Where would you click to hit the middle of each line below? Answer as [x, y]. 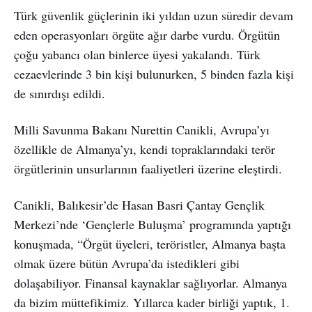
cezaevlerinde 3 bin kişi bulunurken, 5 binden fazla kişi [154, 73]
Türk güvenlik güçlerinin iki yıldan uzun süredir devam [154, 15]
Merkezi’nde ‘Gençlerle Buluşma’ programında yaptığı [153, 224]
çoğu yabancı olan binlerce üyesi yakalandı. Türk [137, 54]
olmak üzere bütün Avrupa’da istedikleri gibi [127, 263]
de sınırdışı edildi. [60, 93]
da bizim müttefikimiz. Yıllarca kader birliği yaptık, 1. [152, 302]
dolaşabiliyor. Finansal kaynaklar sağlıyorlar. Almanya [150, 282]
